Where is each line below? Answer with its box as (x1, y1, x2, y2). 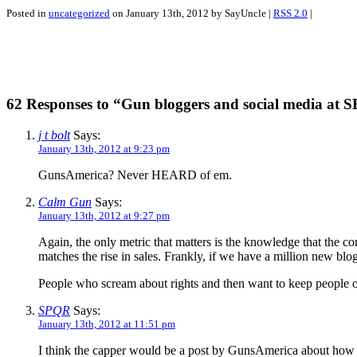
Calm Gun (38, 194, 92, 209)
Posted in (6, 7, 49, 20)
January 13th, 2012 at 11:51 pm (38, 317, 175, 330)
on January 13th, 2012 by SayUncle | (110, 7, 273, 20)
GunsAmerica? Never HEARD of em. (38, 167, 232, 182)
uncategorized (49, 7, 110, 20)
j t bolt (38, 127, 70, 142)
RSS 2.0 (273, 7, 308, 20)
